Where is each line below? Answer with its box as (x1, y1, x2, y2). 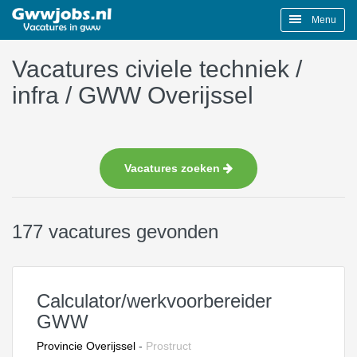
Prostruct (146, 339, 191, 352)
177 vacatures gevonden (12, 221, 218, 242)
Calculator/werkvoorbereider (37, 290, 272, 312)
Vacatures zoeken (124, 162, 223, 175)
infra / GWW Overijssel (12, 82, 253, 108)
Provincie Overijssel (37, 339, 135, 352)
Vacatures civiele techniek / (12, 56, 302, 82)
